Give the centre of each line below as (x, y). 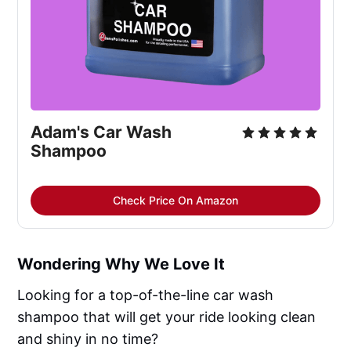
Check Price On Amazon (175, 201)
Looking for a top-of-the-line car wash (146, 295)
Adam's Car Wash (101, 132)
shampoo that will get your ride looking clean (167, 317)
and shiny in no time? (88, 339)
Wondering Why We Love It (121, 264)
